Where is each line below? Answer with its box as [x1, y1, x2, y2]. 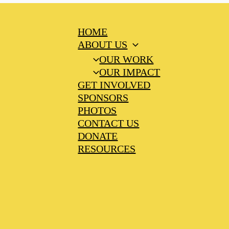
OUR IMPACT [99, 66, 161, 78]
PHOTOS [78, 105, 117, 117]
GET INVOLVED [78, 79, 151, 91]
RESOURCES [78, 143, 136, 155]
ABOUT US [78, 39, 128, 51]
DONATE [78, 130, 118, 142]
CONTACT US [78, 118, 140, 129]
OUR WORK [99, 54, 154, 65]
